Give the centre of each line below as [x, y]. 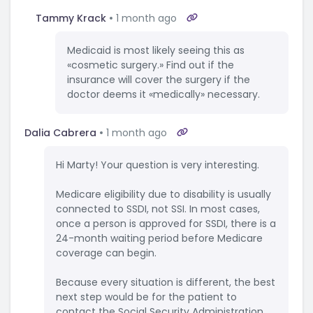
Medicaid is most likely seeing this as [156, 51]
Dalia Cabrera [60, 133]
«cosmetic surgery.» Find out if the [151, 65]
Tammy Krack [71, 19]
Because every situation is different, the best [166, 283]
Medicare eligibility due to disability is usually [163, 195]
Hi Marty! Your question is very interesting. [158, 165]
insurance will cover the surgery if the [159, 80]
